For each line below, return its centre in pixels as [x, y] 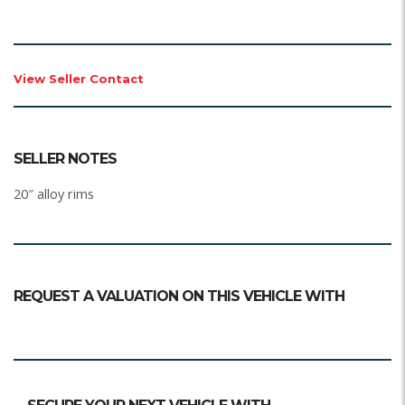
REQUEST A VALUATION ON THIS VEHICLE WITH [179, 296]
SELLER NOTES [65, 158]
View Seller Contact [79, 78]
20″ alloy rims [54, 193]
